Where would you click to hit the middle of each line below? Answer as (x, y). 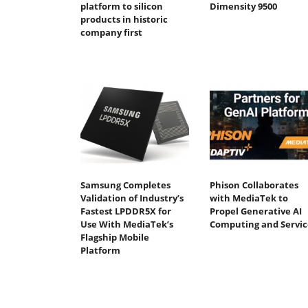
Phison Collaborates (254, 185)
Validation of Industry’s (132, 198)
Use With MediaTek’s (127, 224)
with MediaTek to (249, 198)
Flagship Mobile (115, 237)
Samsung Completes (125, 185)
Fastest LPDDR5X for (126, 211)
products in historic (124, 20)
